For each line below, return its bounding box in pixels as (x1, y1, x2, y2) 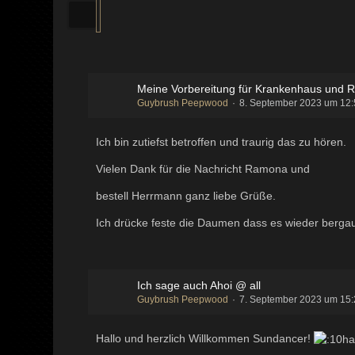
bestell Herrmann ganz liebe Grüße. (96, 189, 277, 202)
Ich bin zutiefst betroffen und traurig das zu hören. (96, 135, 347, 148)
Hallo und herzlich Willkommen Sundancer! (96, 331, 315, 345)
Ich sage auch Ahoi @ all (137, 278, 261, 292)
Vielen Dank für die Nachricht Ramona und (96, 162, 311, 175)
